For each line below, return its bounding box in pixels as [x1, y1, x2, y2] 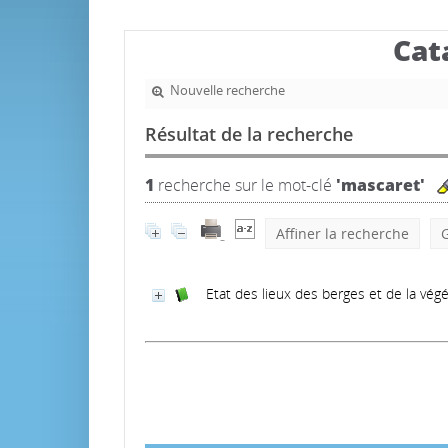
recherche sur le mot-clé [153, 174, 336, 196]
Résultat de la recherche [144, 122, 353, 146]
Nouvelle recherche [169, 82, 285, 99]
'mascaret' [335, 174, 425, 196]
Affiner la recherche [275, 224, 409, 243]
